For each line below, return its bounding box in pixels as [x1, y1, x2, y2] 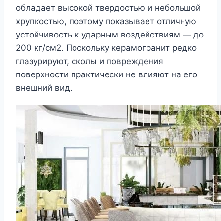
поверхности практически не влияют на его [16, 70, 197, 80]
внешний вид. [16, 83, 73, 93]
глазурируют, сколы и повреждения [16, 56, 163, 67]
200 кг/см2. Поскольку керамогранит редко [16, 43, 197, 53]
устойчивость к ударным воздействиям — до [16, 30, 204, 40]
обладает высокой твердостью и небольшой [16, 3, 201, 13]
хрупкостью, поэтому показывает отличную [16, 16, 196, 27]
